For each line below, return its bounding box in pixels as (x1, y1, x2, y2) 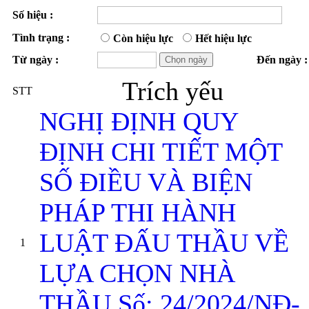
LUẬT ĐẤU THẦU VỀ (39, 228, 289, 257)
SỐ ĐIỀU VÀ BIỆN (39, 168, 252, 197)
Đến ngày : (257, 54, 308, 66)
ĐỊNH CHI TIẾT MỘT (39, 137, 282, 166)
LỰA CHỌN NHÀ (39, 259, 235, 288)
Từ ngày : (12, 54, 59, 66)
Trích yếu (121, 77, 223, 106)
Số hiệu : (12, 9, 53, 21)
